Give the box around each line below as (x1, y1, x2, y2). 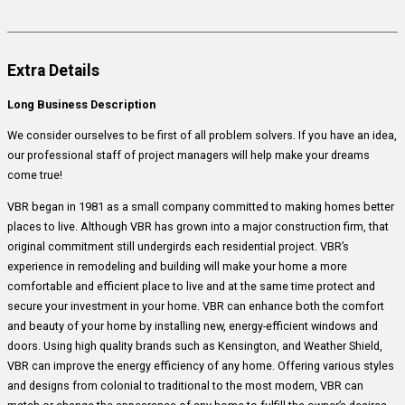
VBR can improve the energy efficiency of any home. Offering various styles (7, 359, 394, 373)
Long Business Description (7, 97, 155, 111)
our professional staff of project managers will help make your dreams (7, 148, 370, 163)
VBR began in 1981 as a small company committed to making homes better (7, 200, 394, 214)
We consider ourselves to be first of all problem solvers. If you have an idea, (7, 128, 397, 143)
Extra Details (7, 61, 99, 80)
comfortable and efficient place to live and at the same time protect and (7, 279, 375, 294)
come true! (7, 168, 62, 183)
